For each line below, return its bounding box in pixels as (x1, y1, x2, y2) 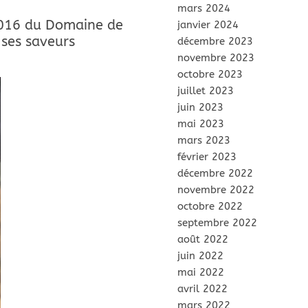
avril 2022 (177, 283, 228, 295)
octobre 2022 (177, 200, 243, 212)
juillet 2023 (177, 85, 234, 97)
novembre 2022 (177, 184, 254, 196)
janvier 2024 (177, 19, 239, 31)
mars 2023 (177, 134, 230, 146)
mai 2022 (177, 266, 224, 278)
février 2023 (177, 151, 236, 163)
